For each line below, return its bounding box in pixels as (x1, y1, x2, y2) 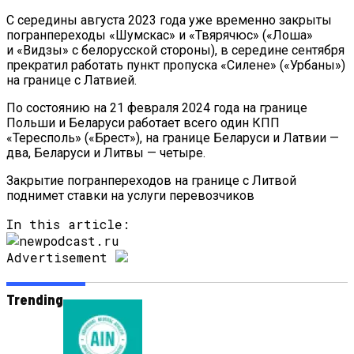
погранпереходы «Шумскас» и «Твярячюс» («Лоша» (6, 27, 313, 43)
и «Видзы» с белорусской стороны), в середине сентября (6, 42, 345, 58)
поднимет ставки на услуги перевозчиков (6, 187, 254, 203)
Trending (6, 290, 63, 308)
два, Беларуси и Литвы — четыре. (6, 145, 205, 160)
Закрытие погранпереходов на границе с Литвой (6, 172, 296, 188)
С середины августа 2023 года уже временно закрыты (6, 12, 332, 28)
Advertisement (6, 248, 107, 265)
